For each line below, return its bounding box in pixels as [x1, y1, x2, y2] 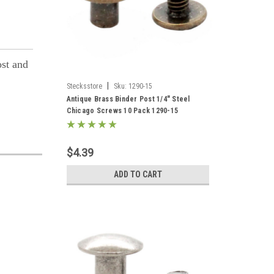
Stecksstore [66, 82, 102, 91]
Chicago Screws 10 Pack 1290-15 [66, 106, 178, 115]
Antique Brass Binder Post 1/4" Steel [66, 95, 190, 103]
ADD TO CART [113, 169, 162, 179]
